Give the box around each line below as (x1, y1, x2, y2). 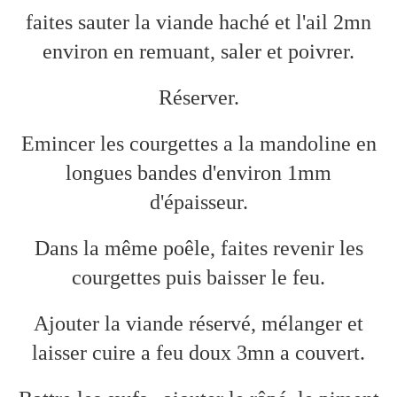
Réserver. (158, 86, 239, 110)
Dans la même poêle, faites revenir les (34, 237, 363, 261)
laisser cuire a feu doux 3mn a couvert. (32, 341, 365, 365)
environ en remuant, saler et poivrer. (43, 40, 354, 64)
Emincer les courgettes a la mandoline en (20, 132, 377, 156)
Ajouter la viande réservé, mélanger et (34, 312, 363, 336)
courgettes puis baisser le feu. (72, 266, 325, 290)
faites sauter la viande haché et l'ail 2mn (26, 11, 371, 35)
